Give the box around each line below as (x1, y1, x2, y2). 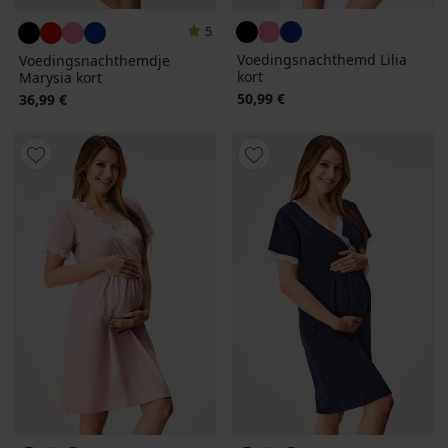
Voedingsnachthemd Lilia (237, 50, 407, 70)
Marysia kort (19, 68, 102, 88)
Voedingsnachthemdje (19, 51, 170, 71)
